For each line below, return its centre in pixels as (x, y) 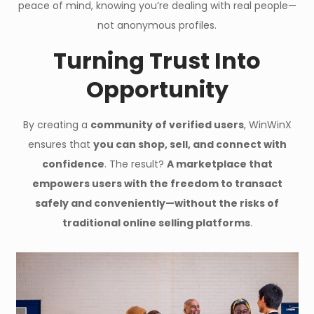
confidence (73, 164)
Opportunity (157, 89)
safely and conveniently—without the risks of (157, 203)
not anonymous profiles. (157, 25)
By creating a (56, 125)
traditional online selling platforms (156, 223)
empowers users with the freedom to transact (157, 184)
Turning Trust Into (157, 61)
